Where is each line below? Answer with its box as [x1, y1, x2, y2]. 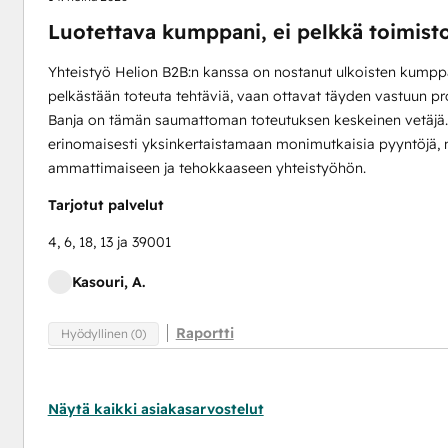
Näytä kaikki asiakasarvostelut [47, 400, 264, 418]
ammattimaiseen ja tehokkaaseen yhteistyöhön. [47, 159, 366, 177]
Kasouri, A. [71, 273, 145, 291]
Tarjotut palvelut [47, 196, 164, 214]
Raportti [175, 324, 234, 342]
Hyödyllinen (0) [60, 325, 146, 341]
